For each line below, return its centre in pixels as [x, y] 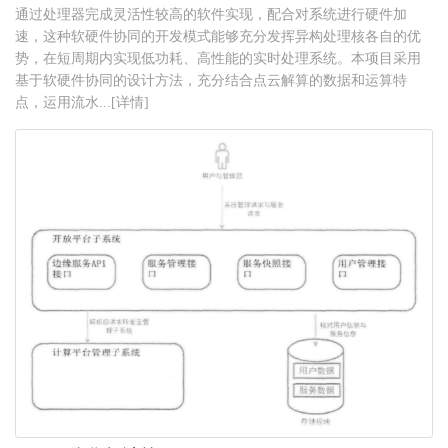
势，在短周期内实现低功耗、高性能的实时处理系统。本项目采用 [218, 58]
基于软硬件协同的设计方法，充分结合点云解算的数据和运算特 [211, 80]
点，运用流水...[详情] [82, 102]
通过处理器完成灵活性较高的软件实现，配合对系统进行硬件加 [211, 14]
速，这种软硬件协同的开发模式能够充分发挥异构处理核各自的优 [218, 36]
